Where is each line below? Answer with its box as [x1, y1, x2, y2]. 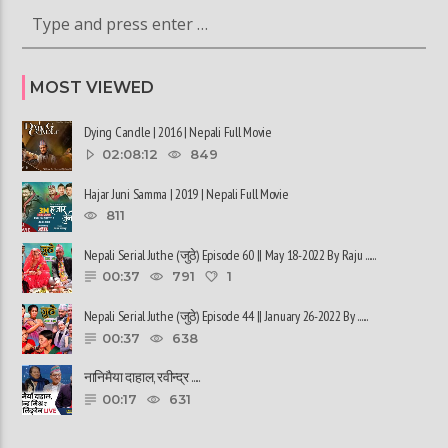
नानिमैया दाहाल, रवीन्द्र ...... [83, 368, 202, 387]
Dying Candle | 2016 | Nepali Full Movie [83, 123, 272, 142]
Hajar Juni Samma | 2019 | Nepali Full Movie [83, 184, 289, 203]
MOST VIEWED [30, 77, 155, 97]
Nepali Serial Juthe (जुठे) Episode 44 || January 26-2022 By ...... [83, 306, 368, 325]
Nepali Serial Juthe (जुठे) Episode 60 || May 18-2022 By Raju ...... [83, 245, 376, 264]
